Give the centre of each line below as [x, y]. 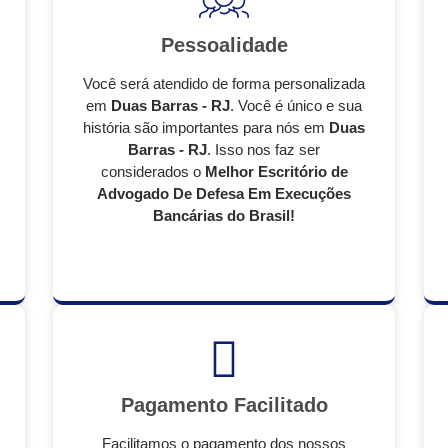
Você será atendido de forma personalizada [224, 83]
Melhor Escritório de [276, 171]
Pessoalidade [224, 45]
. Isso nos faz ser [263, 149]
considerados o [152, 171]
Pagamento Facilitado [224, 405]
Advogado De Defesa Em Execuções [224, 193]
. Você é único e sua [296, 105]
